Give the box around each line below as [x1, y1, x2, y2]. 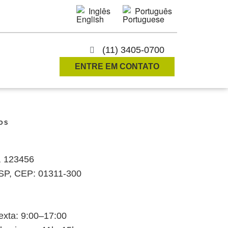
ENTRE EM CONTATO [74, 62, 159, 71]
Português [135, 5, 172, 17]
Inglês [89, 5, 110, 17]
